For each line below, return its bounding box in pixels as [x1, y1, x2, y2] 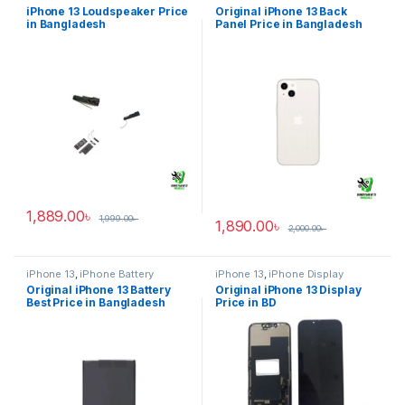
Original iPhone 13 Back [215, 4, 347, 18]
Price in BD [215, 296, 277, 310]
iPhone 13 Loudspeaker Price [26, 4, 189, 18]
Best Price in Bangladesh [26, 296, 165, 310]
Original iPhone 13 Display [215, 283, 362, 297]
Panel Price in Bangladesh [215, 16, 363, 31]
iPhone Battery [80, 267, 154, 280]
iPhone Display [268, 267, 344, 280]
